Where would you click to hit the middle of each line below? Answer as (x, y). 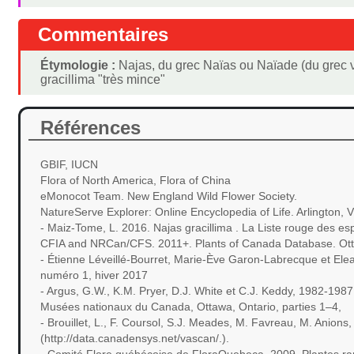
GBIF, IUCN (70, 164)
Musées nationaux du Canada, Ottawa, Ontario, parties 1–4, (191, 306)
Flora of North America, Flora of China (136, 180)
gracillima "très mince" (103, 79)
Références (91, 127)
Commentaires (104, 34)
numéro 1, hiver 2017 (94, 275)
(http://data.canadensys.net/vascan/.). (135, 338)
